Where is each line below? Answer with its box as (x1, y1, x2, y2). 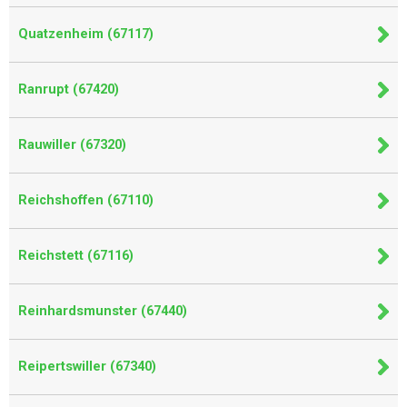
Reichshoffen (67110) (18, 193, 154, 208)
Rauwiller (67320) (18, 137, 126, 153)
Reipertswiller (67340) (18, 359, 156, 374)
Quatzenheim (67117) (18, 26, 154, 42)
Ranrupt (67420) (18, 82, 119, 97)
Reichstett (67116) (18, 248, 134, 263)
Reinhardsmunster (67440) (18, 303, 187, 319)
